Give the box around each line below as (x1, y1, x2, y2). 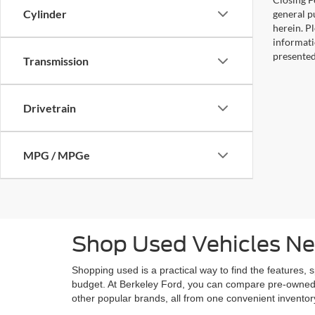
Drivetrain (23, 101, 76, 115)
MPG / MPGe (23, 148, 90, 162)
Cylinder (23, 7, 67, 20)
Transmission (23, 54, 89, 67)
